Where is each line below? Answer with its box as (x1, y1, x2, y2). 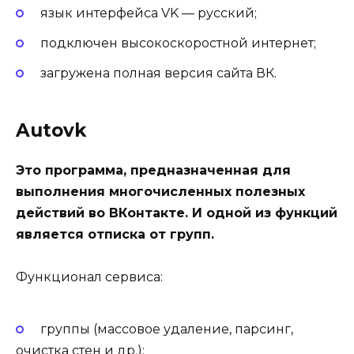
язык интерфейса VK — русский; (40, 5, 257, 21)
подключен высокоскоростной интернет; (40, 35, 316, 51)
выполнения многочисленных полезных (16, 183, 305, 199)
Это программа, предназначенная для (16, 162, 291, 178)
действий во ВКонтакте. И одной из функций (16, 205, 337, 220)
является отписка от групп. (16, 226, 214, 242)
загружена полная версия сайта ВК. (40, 65, 277, 81)
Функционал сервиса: (16, 269, 163, 285)
